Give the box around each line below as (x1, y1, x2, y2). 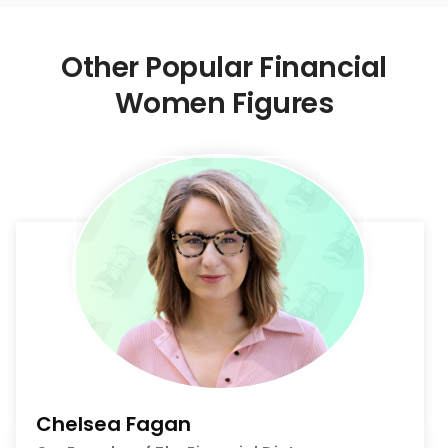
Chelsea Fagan (36, 410, 191, 438)
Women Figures (114, 84, 334, 123)
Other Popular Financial (61, 48, 387, 87)
